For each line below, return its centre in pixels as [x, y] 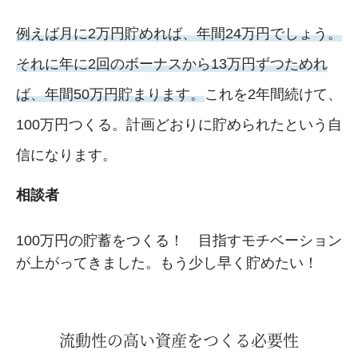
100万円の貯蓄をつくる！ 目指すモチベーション [179, 240]
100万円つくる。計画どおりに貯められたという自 [179, 124]
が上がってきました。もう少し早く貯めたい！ [167, 263]
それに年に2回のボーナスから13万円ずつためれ [172, 64]
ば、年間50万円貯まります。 [110, 94]
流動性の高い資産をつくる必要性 [179, 340]
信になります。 [66, 155]
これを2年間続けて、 [273, 94]
